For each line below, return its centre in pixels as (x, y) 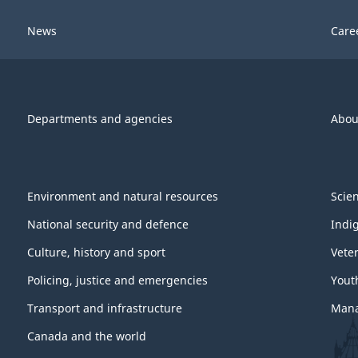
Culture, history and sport (96, 253)
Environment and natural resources (123, 197)
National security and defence (108, 225)
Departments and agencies (100, 118)
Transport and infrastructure (105, 308)
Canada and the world (87, 336)
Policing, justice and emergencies (117, 280)
